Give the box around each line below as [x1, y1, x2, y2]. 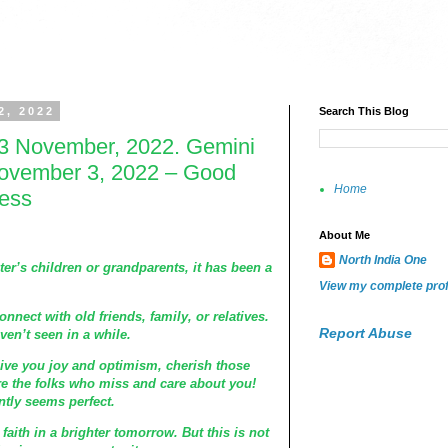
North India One [339, 253, 427, 267]
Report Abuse [319, 325, 412, 341]
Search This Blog [319, 105, 409, 117]
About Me [319, 229, 370, 241]
